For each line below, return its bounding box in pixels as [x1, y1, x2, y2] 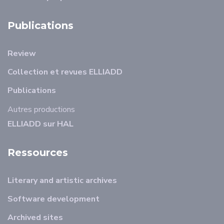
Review [7, 48, 36, 59]
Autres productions [7, 104, 75, 115]
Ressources [7, 146, 68, 158]
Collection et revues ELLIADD [7, 66, 122, 77]
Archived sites [7, 212, 63, 223]
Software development [7, 193, 99, 204]
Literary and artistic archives [7, 175, 117, 186]
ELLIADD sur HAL [7, 118, 73, 129]
